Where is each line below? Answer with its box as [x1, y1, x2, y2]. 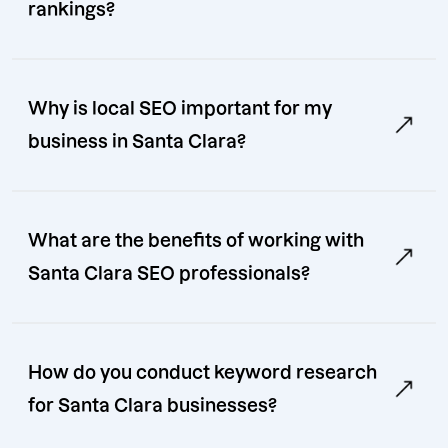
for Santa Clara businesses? [28, 396, 277, 416]
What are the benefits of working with [28, 231, 364, 251]
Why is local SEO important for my [28, 99, 332, 119]
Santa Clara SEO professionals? [28, 264, 310, 284]
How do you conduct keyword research [28, 363, 377, 383]
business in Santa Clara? [28, 132, 246, 152]
